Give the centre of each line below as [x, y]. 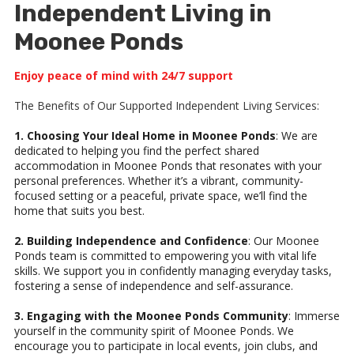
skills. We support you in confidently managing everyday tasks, [173, 271]
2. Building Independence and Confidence [131, 241]
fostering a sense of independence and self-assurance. [154, 286]
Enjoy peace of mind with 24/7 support [124, 76]
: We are [297, 136]
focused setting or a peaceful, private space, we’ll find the [161, 196]
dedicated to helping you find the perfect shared [137, 151]
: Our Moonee [284, 241]
